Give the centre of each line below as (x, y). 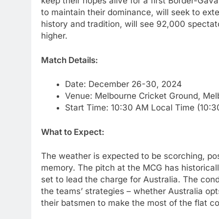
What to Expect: (73, 132)
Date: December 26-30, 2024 (123, 84)
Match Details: (69, 60)
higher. (54, 36)
